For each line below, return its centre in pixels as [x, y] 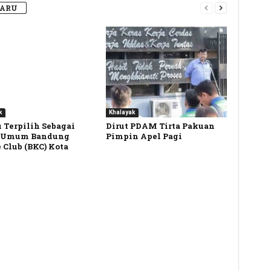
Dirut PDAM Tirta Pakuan [160, 126]
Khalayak [122, 112]
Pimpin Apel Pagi [144, 136]
